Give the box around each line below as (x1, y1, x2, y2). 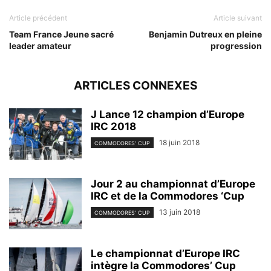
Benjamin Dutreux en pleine (149, 28, 262, 39)
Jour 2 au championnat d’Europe (91, 177, 255, 190)
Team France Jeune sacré (9, 28, 114, 39)
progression (211, 40, 262, 51)
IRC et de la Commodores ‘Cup (91, 189, 244, 202)
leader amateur (9, 40, 71, 51)
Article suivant (214, 13, 262, 22)
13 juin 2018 (159, 207, 200, 217)
